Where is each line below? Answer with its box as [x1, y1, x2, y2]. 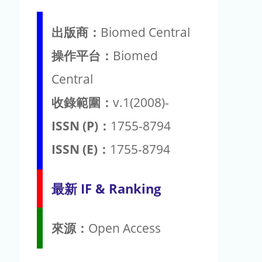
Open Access [88, 219, 161, 236]
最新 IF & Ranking [51, 179, 161, 198]
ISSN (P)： [51, 117, 111, 134]
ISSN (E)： [51, 140, 110, 157]
